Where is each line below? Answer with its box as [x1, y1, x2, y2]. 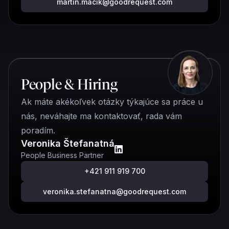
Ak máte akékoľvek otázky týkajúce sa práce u [21, 97, 203, 107]
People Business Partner [21, 151, 104, 159]
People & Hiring [21, 76, 118, 93]
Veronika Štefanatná [21, 138, 114, 149]
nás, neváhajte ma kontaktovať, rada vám [21, 111, 182, 121]
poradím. [21, 125, 55, 135]
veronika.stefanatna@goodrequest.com [43, 187, 186, 196]
